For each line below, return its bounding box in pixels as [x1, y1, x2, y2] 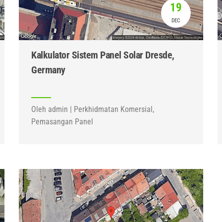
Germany [31, 64, 65, 76]
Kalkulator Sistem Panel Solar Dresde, [31, 49, 174, 61]
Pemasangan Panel [31, 117, 94, 126]
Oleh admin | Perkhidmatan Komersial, [31, 105, 155, 114]
